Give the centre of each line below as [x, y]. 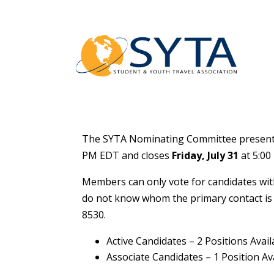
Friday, [189, 156]
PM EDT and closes [127, 156]
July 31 [223, 156]
